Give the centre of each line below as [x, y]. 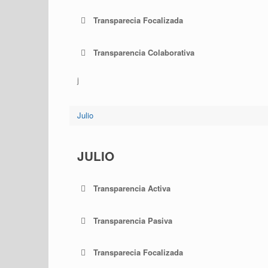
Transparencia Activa [132, 188]
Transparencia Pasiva [133, 220]
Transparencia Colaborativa [144, 52]
